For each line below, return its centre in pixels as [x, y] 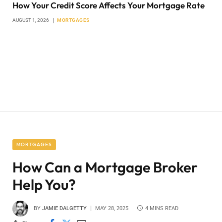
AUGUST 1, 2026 [31, 20]
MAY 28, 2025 [112, 209]
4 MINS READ [162, 209]
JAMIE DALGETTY [64, 209]
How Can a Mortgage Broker [105, 167]
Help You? [44, 185]
